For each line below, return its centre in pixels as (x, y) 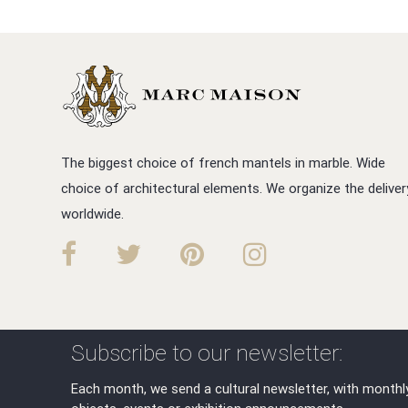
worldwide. (93, 213)
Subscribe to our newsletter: (207, 352)
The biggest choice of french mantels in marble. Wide (224, 162)
